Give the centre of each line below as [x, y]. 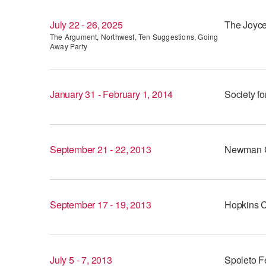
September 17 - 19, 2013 [101, 205]
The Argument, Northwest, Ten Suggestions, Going [134, 37]
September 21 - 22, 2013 [101, 149]
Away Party [69, 46]
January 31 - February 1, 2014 [112, 94]
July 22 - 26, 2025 [86, 25]
